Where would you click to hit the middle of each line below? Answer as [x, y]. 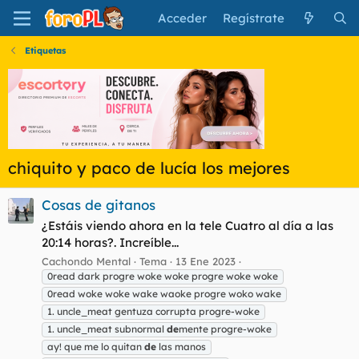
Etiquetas [45, 50]
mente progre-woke [225, 329]
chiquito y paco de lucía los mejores [149, 168]
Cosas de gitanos [99, 205]
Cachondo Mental [86, 261]
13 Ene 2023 [206, 261]
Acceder [183, 18]
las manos [181, 346]
